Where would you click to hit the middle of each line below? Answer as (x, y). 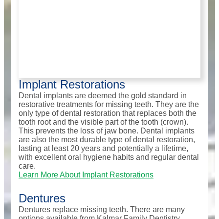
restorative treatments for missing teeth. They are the (109, 105)
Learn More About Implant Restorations (86, 175)
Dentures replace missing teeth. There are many (102, 210)
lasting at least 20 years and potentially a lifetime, (103, 149)
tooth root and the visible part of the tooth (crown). (103, 122)
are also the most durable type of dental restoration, (107, 140)
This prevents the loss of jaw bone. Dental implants (107, 131)
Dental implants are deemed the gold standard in (103, 96)
